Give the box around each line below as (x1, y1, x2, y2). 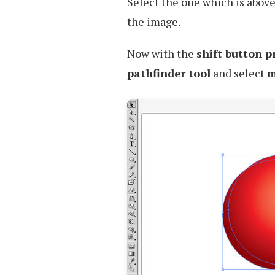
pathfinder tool (127, 66, 211, 80)
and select (211, 66, 267, 80)
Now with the (127, 46, 196, 61)
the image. (127, 14, 180, 29)
